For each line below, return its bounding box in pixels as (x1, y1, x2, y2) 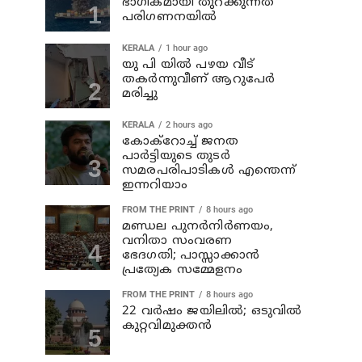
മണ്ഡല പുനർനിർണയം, (122, 219, 274, 234)
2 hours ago (166, 120, 213, 130)
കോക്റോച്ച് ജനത (122, 134, 239, 149)
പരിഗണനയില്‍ (122, 10, 217, 25)
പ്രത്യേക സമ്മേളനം (122, 263, 243, 278)
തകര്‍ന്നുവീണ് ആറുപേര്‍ (122, 72, 276, 87)
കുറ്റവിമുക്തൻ (122, 318, 213, 334)
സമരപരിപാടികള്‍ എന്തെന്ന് (122, 163, 297, 179)
